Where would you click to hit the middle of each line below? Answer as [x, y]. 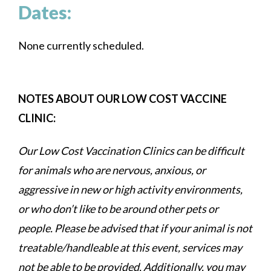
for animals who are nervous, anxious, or [112, 170]
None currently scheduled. [81, 45]
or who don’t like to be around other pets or [118, 208]
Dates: [45, 12]
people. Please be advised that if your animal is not [135, 228]
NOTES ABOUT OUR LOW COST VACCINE [122, 99]
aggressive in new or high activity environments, [130, 189]
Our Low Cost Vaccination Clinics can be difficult [131, 150]
